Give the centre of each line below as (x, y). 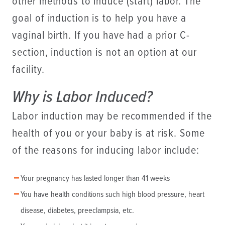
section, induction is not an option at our (104, 53)
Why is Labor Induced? (83, 98)
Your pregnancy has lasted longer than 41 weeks (95, 179)
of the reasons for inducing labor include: (106, 151)
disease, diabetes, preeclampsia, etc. (77, 211)
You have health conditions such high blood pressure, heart (112, 195)
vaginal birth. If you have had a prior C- (101, 36)
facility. (28, 70)
